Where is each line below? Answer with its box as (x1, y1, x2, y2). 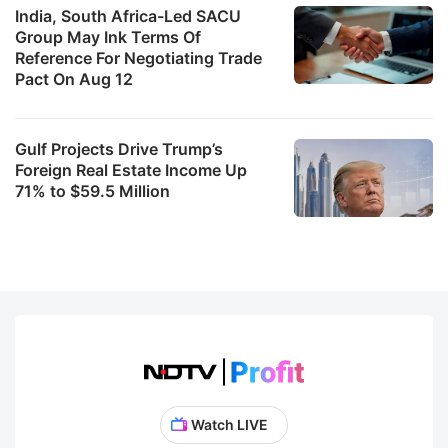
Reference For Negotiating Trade (15, 47, 262, 68)
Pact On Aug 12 (15, 68, 133, 89)
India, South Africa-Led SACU (15, 5, 241, 26)
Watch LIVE (190, 415, 268, 433)
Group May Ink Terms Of (15, 26, 201, 47)
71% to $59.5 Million (15, 180, 170, 201)
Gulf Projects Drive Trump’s (15, 138, 223, 159)
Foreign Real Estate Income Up (15, 159, 247, 180)
